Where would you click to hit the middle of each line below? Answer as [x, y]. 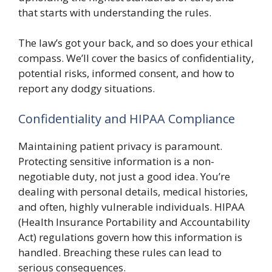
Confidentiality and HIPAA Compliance [127, 118]
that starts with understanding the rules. [115, 12]
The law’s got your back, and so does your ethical [136, 43]
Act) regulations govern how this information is [130, 237]
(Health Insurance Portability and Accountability [134, 222]
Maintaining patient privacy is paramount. [120, 146]
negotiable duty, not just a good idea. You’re [124, 176]
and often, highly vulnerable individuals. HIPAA [131, 206]
